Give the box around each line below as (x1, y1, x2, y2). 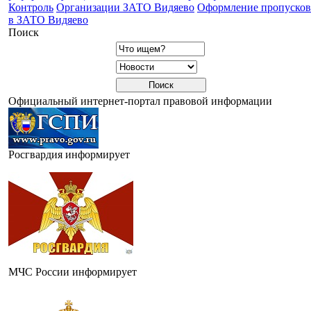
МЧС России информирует (8, 265, 137, 278)
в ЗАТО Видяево (8, 13, 88, 26)
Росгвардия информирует (8, 148, 130, 160)
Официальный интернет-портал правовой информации (8, 94, 272, 107)
